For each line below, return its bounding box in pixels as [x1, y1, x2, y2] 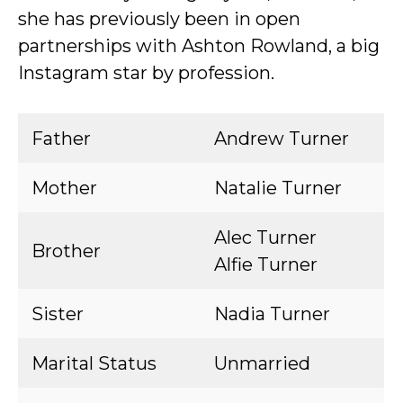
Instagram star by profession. [18, 62, 274, 84]
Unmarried [214, 353, 310, 374]
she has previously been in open [18, 8, 300, 30]
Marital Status [31, 353, 157, 374]
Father [31, 128, 91, 149]
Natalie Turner [214, 177, 342, 199]
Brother [31, 240, 101, 262]
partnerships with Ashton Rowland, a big [18, 35, 380, 57]
